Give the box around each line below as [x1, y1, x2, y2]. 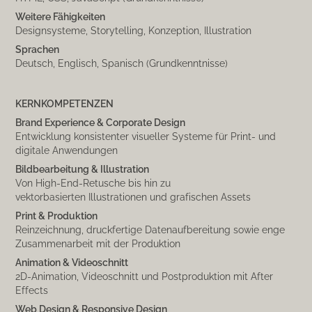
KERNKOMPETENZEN [15, 96, 114, 110]
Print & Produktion [15, 208, 98, 222]
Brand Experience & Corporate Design [15, 115, 188, 129]
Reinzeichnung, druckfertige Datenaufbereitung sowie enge [15, 222, 286, 236]
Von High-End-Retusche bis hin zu [15, 175, 171, 189]
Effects [15, 283, 49, 297]
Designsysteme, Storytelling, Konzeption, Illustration [15, 23, 252, 37]
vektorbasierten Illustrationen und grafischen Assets [15, 189, 251, 203]
